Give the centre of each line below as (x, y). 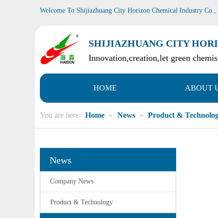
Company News (72, 181)
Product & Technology (82, 202)
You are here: (60, 115)
